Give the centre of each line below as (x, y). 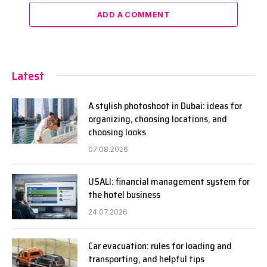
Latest (28, 75)
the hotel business (124, 194)
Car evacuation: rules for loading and (160, 246)
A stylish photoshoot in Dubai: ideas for (165, 105)
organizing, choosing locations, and (158, 119)
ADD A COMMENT (133, 14)
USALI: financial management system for (169, 181)
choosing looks (117, 132)
